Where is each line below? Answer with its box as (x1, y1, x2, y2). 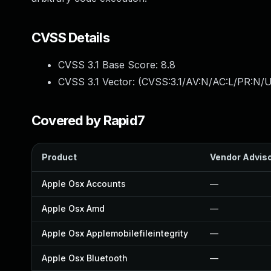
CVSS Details (31, 30, 109, 45)
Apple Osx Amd (42, 203, 105, 214)
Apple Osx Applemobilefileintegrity (42, 228, 188, 238)
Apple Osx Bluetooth (42, 253, 128, 263)
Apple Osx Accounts (42, 178, 126, 189)
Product (42, 152, 77, 162)
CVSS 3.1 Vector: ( (58, 76, 142, 88)
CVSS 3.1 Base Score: (58, 59, 161, 71)
